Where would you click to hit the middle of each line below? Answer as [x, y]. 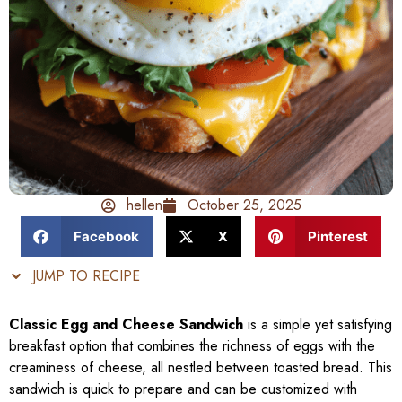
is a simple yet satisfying [318, 325]
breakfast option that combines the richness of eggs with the [192, 346]
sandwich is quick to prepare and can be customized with [183, 389]
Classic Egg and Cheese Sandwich [126, 325]
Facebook [106, 236]
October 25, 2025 [244, 205]
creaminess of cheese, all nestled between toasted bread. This [201, 368]
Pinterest [337, 236]
